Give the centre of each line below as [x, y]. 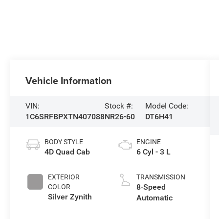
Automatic [154, 197]
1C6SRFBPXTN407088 [65, 116]
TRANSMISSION [161, 177]
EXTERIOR [64, 177]
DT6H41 [159, 116]
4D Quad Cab [67, 152]
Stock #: [119, 106]
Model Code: [167, 106]
